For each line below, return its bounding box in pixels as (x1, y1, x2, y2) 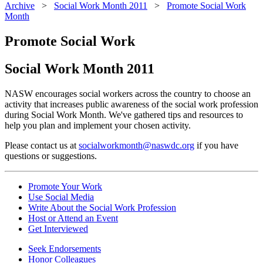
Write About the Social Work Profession (28, 202, 176, 213)
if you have (194, 140, 238, 150)
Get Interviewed (28, 223, 88, 234)
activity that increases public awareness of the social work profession (5, 99, 258, 109)
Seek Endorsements (28, 243, 101, 254)
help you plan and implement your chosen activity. (5, 120, 193, 130)
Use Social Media (28, 191, 94, 202)
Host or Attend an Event (28, 213, 118, 223)
